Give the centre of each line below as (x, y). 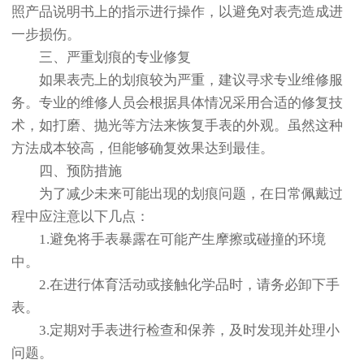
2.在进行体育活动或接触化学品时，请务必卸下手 (175, 285)
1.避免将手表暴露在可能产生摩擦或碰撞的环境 (169, 240)
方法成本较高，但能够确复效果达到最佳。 (143, 149)
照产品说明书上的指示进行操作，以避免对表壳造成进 (177, 12)
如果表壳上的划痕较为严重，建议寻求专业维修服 (177, 80)
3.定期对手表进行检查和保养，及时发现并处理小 (175, 331)
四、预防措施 (67, 171)
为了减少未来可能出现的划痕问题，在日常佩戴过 (177, 194)
